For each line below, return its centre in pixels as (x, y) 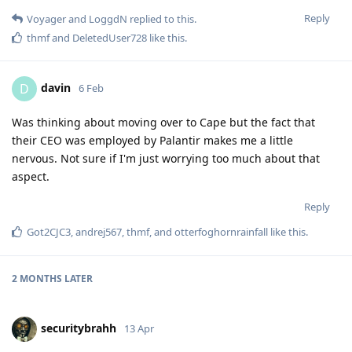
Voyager (46, 18)
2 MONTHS (37, 278)
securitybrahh (79, 328)
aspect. (31, 176)
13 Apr (139, 328)
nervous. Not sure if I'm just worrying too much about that (166, 158)
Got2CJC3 (49, 231)
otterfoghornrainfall (221, 231)
